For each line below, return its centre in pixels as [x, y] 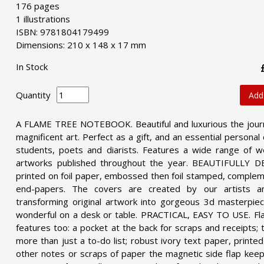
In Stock [32, 66]
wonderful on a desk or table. [77, 214]
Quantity [34, 95]
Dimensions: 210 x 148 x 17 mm [81, 44]
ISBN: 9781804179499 [63, 32]
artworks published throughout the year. [102, 162]
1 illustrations [43, 19]
